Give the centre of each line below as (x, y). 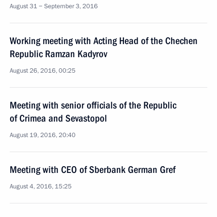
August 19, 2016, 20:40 (43, 135)
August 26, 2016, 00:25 (43, 71)
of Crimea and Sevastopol (58, 118)
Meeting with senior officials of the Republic (93, 105)
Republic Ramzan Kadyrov (58, 54)
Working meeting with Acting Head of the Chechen (104, 41)
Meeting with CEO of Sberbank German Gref (93, 170)
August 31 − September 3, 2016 (54, 6)
